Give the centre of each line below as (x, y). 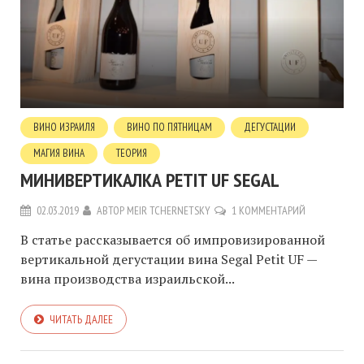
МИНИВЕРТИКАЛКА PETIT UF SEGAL (150, 180)
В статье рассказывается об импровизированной (173, 240)
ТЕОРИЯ (132, 154)
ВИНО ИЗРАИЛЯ (64, 128)
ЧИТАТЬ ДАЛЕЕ (81, 320)
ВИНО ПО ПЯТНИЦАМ (169, 128)
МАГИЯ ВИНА (59, 154)
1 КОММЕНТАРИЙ (269, 211)
